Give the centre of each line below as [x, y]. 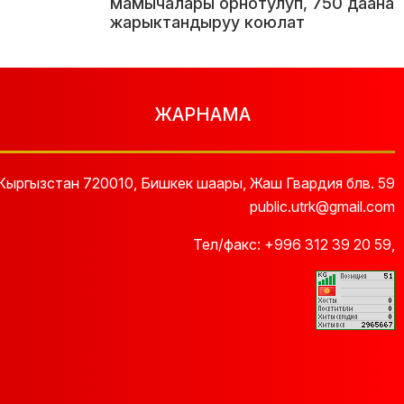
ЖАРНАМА [202, 114]
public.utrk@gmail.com [322, 206]
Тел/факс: [229, 244]
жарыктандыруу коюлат [207, 22]
